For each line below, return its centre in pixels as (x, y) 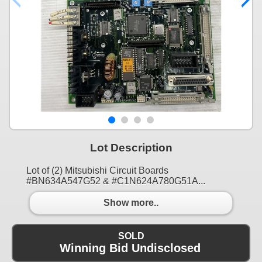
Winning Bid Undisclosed (130, 248)
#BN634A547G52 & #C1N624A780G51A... (116, 181)
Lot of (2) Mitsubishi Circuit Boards (97, 170)
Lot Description (131, 147)
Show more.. (131, 203)
